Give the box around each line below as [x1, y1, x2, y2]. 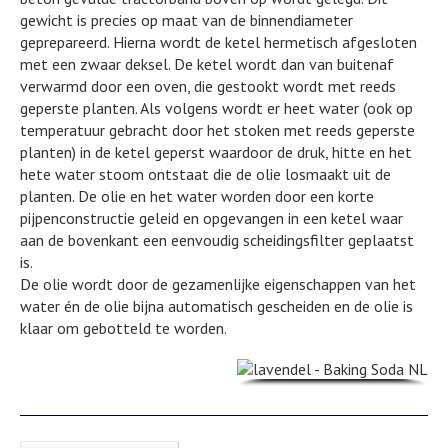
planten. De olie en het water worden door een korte [20, 185, 374, 206]
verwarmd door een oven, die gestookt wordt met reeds [20, 75, 396, 96]
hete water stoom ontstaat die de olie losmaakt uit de [20, 163, 391, 184]
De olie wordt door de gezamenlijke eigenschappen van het [20, 273, 416, 294]
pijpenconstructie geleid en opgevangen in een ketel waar [20, 207, 403, 228]
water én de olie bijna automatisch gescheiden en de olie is [20, 295, 413, 316]
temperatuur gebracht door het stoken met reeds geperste [20, 119, 415, 140]
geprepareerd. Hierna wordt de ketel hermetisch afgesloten [20, 31, 417, 52]
